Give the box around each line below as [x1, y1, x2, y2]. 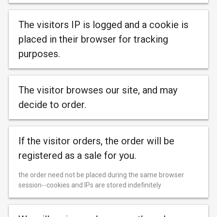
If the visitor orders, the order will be [18, 135, 174, 147]
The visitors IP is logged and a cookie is [18, 19, 188, 31]
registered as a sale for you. [18, 150, 136, 161]
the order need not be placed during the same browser [18, 171, 184, 179]
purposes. [18, 48, 60, 60]
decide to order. [18, 99, 86, 110]
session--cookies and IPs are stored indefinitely [18, 181, 161, 189]
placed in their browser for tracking [18, 33, 168, 45]
